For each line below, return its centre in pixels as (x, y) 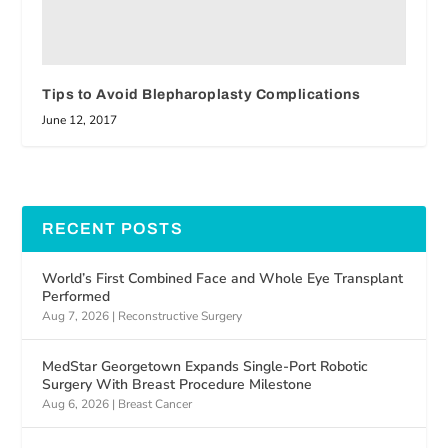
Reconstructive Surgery (180, 316)
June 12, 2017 (80, 120)
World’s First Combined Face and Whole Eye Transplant (223, 279)
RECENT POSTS (112, 229)
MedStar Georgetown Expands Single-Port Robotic (205, 367)
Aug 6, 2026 (76, 404)
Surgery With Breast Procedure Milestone (177, 385)
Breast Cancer (155, 404)
